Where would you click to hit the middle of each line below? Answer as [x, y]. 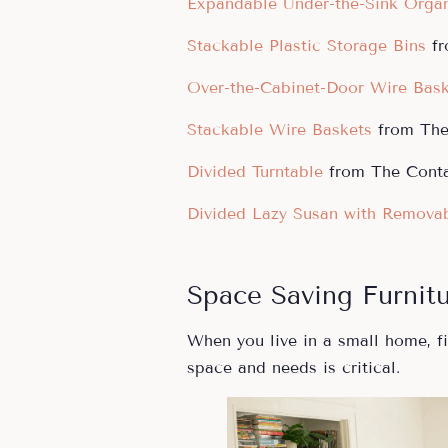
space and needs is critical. [293, 367]
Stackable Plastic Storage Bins [309, 45]
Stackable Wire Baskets [279, 129]
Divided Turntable [255, 171]
